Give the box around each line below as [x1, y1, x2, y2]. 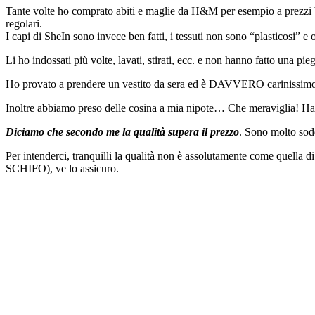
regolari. [6, 18, 42, 30]
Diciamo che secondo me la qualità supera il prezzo [6, 126, 239, 139]
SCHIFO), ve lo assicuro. [6, 162, 119, 175]
